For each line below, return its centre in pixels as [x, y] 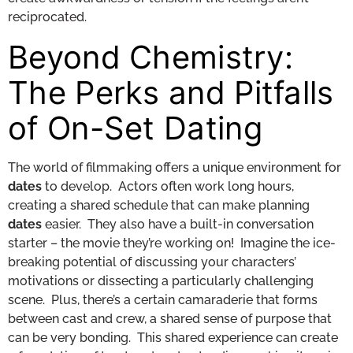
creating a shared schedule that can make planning [160, 205]
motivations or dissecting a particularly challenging [161, 281]
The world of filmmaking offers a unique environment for [176, 167]
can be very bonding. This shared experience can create [173, 337]
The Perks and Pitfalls [171, 92]
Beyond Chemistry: [151, 57]
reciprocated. [47, 17]
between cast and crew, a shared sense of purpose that [170, 318]
